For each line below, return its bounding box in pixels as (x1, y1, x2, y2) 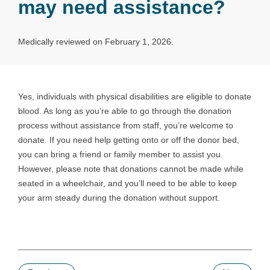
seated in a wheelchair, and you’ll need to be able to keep (18, 178, 237, 188)
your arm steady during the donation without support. (18, 193, 220, 202)
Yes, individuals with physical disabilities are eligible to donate (18, 92, 251, 101)
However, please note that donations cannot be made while (18, 164, 243, 174)
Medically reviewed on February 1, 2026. (18, 37, 174, 46)
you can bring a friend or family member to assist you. (18, 149, 223, 159)
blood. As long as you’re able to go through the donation (18, 106, 231, 116)
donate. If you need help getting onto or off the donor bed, (18, 135, 239, 145)
